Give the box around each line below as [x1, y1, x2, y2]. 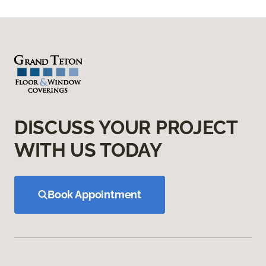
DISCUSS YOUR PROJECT [14, 116, 237, 138]
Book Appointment [47, 188, 142, 201]
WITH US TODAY [14, 138, 162, 161]
